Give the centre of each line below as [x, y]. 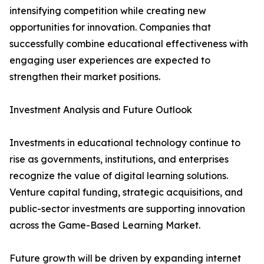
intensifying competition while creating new [108, 11]
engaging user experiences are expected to [110, 60]
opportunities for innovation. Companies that [110, 27]
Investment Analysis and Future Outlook [101, 110]
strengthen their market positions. [85, 77]
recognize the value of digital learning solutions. [119, 176]
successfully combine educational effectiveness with [129, 44]
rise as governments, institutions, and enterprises [119, 159]
